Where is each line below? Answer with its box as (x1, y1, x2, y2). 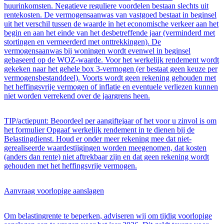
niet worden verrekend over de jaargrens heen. (4, 91, 150, 100)
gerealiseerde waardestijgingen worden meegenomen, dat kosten (4, 143, 206, 152)
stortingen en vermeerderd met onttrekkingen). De (4, 37, 161, 46)
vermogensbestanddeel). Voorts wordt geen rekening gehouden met (4, 73, 216, 82)
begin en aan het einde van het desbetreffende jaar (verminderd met (4, 28, 215, 37)
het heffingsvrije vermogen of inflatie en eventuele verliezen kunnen (4, 82, 218, 91)
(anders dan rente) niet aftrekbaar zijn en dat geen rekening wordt (4, 152, 209, 161)
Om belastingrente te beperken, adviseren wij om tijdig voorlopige (4, 211, 212, 220)
